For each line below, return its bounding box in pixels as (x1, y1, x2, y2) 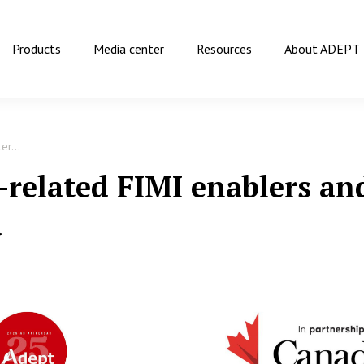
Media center (93, 41, 164, 57)
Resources (196, 41, 252, 57)
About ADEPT (284, 41, 360, 57)
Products (11, 41, 61, 57)
